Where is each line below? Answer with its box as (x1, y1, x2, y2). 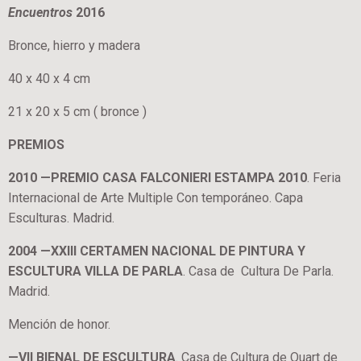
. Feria (307, 170, 341, 185)
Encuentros (8, 5, 76, 20)
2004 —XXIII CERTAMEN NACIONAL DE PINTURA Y (8, 243, 305, 259)
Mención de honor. (8, 317, 114, 332)
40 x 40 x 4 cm (8, 71, 97, 86)
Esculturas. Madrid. (8, 210, 118, 226)
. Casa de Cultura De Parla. (183, 263, 334, 279)
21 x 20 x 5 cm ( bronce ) (8, 104, 150, 119)
